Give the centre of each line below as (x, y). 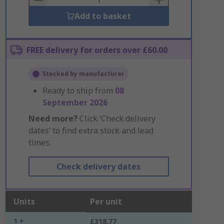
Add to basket (102, 16)
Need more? (53, 118)
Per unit (106, 201)
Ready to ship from (78, 90)
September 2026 (75, 102)
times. (39, 142)
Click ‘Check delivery (116, 118)
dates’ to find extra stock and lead (91, 130)
